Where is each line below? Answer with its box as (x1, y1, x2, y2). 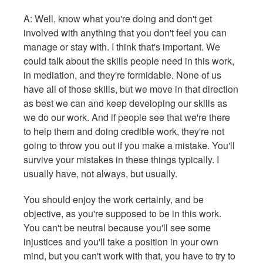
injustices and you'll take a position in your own (23, 235, 218, 249)
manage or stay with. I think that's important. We (23, 40, 220, 54)
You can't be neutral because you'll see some (23, 221, 211, 235)
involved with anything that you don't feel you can (23, 26, 227, 40)
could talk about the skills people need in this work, (23, 54, 234, 68)
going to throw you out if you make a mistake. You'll (23, 139, 235, 153)
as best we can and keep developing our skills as (23, 96, 227, 110)
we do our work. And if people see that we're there (23, 110, 230, 124)
